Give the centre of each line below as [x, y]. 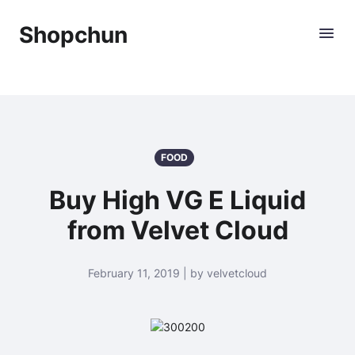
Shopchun [73, 35]
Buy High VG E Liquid [177, 200]
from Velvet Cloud [177, 230]
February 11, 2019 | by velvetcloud [177, 273]
